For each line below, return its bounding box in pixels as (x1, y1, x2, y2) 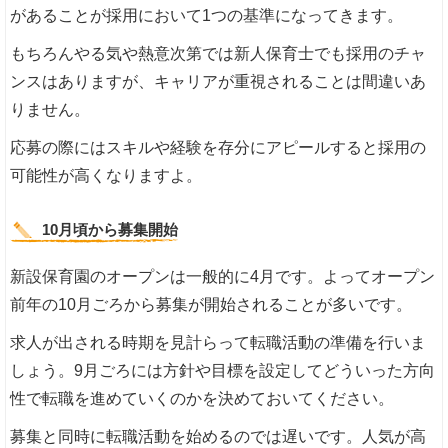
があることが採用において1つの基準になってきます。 (10, 7, 404, 25)
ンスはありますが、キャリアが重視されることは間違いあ (10, 73, 427, 91)
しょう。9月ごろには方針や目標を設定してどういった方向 (10, 362, 436, 380)
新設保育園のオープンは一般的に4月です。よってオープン (10, 268, 436, 286)
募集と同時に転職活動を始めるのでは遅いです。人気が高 (10, 428, 427, 446)
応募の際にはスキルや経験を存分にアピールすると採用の (10, 139, 427, 157)
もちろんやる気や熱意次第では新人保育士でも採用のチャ (10, 45, 427, 63)
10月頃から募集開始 (42, 221, 179, 239)
